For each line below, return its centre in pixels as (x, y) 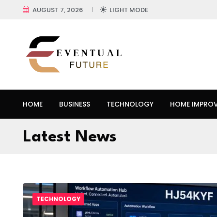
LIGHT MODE (129, 10)
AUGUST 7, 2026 (58, 10)
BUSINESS (75, 104)
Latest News (70, 137)
